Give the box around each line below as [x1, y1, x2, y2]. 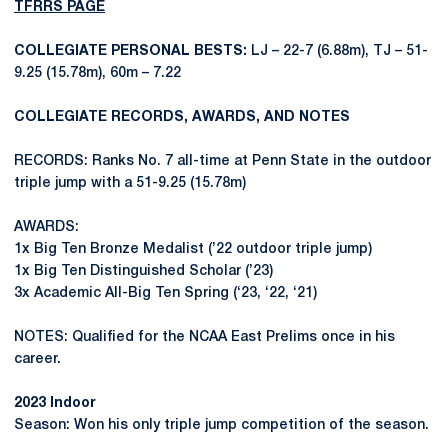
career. [14, 353, 61, 366]
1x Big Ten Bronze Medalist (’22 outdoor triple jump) [14, 243, 372, 256]
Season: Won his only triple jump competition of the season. [14, 419, 429, 432]
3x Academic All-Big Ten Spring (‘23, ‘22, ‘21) [14, 287, 317, 300]
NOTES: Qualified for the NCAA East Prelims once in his [14, 331, 395, 344]
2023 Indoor [14, 397, 96, 410]
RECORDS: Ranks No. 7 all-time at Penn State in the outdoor [14, 155, 431, 168]
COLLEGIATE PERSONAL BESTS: [14, 45, 247, 58]
